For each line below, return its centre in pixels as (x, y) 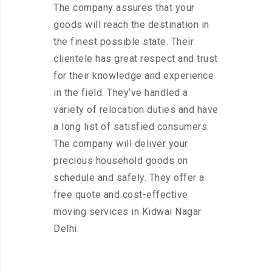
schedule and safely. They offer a (129, 178)
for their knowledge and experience (134, 76)
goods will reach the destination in (131, 25)
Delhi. (66, 229)
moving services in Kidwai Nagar (127, 212)
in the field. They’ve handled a (121, 93)
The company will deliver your (121, 144)
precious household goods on (121, 161)
